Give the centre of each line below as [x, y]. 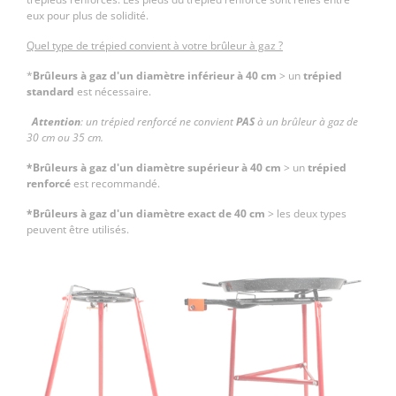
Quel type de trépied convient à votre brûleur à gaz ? [155, 46]
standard [50, 92]
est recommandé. [117, 184]
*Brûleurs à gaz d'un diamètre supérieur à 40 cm [154, 168]
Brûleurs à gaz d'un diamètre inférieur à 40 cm [155, 76]
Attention [56, 122]
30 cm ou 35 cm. [65, 138]
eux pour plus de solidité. [89, 16]
